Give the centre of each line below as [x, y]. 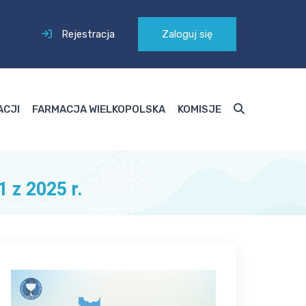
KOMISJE [199, 109]
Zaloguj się [187, 34]
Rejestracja [88, 34]
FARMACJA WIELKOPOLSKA [99, 109]
